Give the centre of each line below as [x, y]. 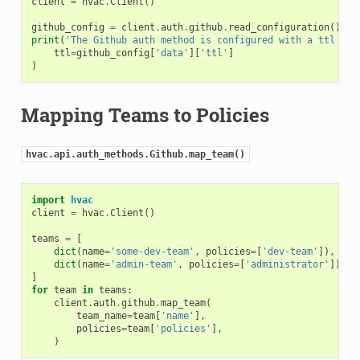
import [48, 200]
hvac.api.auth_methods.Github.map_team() [135, 154]
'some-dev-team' [152, 251]
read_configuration [278, 27]
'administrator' [287, 264]
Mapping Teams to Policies [145, 115]
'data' [172, 53]
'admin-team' [143, 264]
